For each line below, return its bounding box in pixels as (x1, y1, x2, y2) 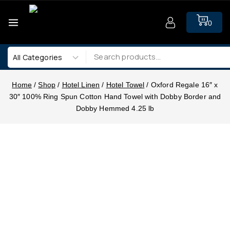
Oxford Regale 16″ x (150, 80, 218, 89)
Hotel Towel (106, 80, 145, 89)
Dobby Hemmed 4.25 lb (75, 104, 155, 112)
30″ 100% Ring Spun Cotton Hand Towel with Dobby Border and (9, 92, 221, 101)
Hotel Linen (62, 80, 100, 89)
